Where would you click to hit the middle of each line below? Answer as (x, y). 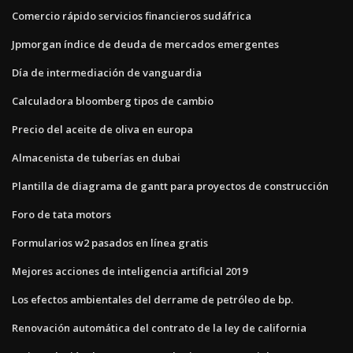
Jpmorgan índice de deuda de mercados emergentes (145, 44)
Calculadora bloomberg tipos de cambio (113, 100)
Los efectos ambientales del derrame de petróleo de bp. (152, 299)
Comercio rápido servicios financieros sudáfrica (132, 15)
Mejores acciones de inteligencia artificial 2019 (130, 271)
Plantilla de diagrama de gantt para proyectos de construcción (170, 186)
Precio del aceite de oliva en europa (102, 129)
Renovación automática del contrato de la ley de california (159, 327)
